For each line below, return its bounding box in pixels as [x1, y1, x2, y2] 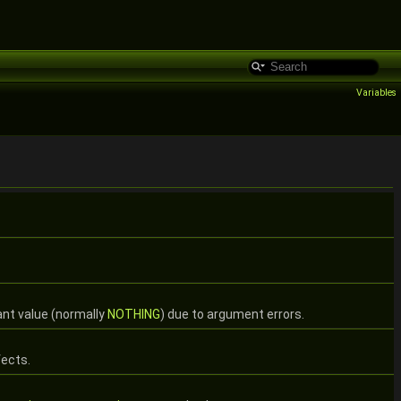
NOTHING [107, 307, 160, 321]
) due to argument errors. [160, 307, 304, 321]
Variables [356, 87, 397, 98]
